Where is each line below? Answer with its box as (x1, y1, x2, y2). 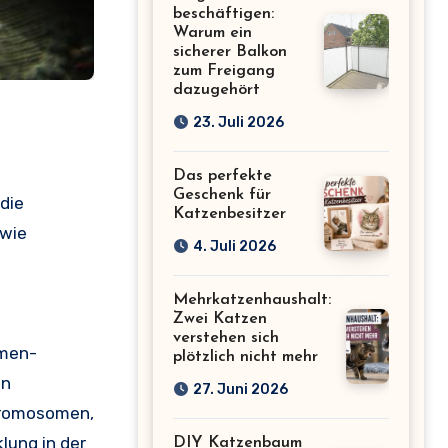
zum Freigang (173, 62, 275, 79)
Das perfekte (173, 167, 272, 184)
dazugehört (173, 81, 260, 98)
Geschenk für (173, 186, 271, 203)
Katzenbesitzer (173, 205, 286, 222)
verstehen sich (173, 329, 279, 346)
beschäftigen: (173, 5, 274, 22)
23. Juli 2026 (193, 113, 284, 131)
